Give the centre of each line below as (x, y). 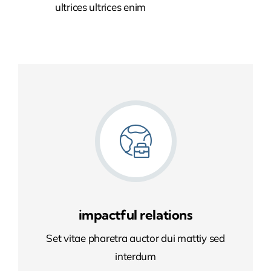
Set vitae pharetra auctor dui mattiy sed (135, 238)
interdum (135, 256)
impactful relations (135, 214)
